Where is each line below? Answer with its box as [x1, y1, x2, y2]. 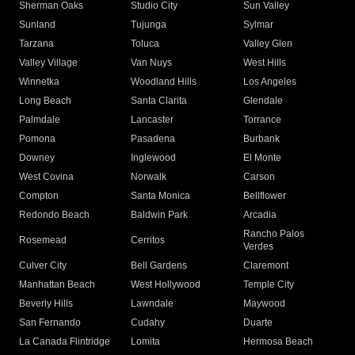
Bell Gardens [131, 260, 188, 272]
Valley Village [19, 57, 78, 69]
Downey [19, 152, 55, 164]
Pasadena [131, 133, 176, 145]
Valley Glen [242, 38, 292, 50]
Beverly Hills [19, 298, 73, 310]
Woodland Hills [131, 76, 197, 88]
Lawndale [131, 298, 174, 310]
